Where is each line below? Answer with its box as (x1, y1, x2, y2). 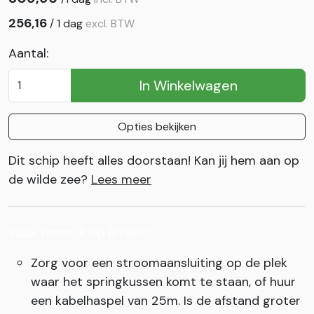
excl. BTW (86, 15, 135, 31)
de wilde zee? (8, 170, 91, 188)
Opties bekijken (118, 118, 196, 134)
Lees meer (91, 170, 151, 188)
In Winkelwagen (139, 76, 238, 95)
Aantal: (8, 44, 48, 62)
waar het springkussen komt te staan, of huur (31, 273, 296, 290)
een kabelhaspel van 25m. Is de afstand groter (31, 292, 301, 309)
